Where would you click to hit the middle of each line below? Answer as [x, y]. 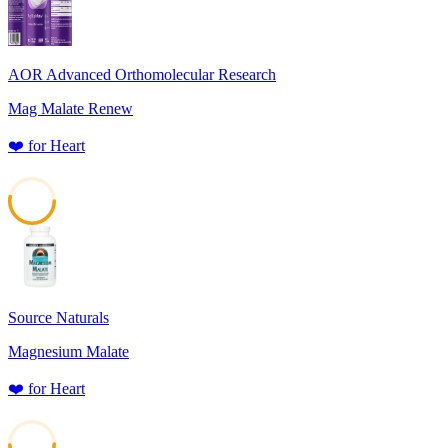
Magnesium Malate [68, 352]
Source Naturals [58, 318]
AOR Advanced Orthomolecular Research [142, 75]
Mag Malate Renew [70, 109]
